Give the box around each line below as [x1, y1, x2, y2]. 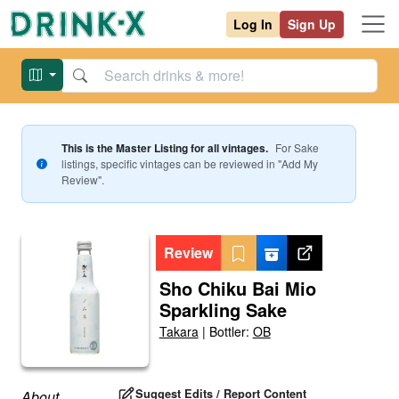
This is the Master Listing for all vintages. [61, 140, 268, 156]
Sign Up [288, 14, 336, 33]
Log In [233, 14, 273, 33]
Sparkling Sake [159, 297, 287, 322]
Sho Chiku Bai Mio [159, 275, 316, 301]
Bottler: [208, 322, 253, 340]
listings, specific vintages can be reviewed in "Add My [61, 156, 318, 171]
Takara [159, 322, 199, 340]
